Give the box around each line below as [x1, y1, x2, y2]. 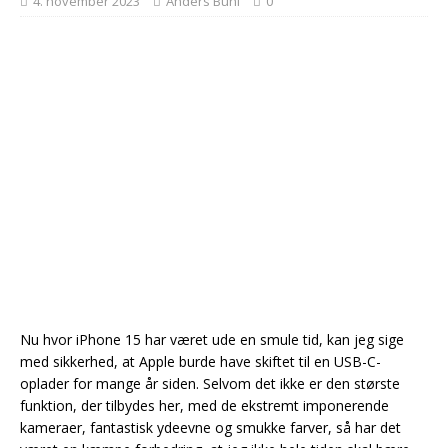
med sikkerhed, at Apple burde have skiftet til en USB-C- [20, 352, 381, 371]
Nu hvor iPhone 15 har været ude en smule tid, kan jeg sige [20, 330, 404, 349]
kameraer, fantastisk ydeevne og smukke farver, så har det [20, 418, 401, 437]
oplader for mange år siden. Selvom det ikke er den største [20, 374, 400, 393]
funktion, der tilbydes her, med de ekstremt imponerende [20, 396, 389, 415]
